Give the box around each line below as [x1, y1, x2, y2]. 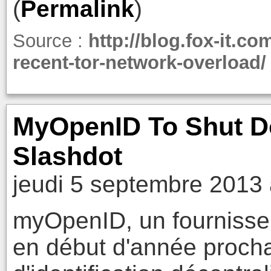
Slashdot [12, 142, 122, 171]
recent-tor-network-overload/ [12, 52, 266, 74]
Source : [12, 30, 88, 52]
